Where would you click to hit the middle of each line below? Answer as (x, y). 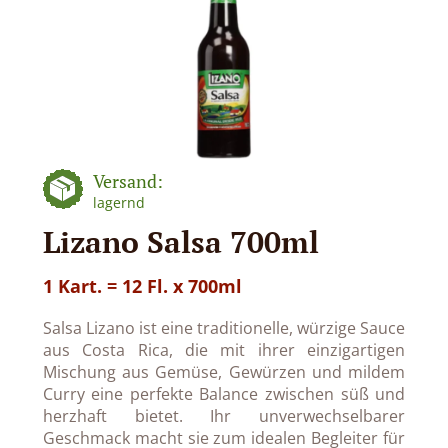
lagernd (118, 202)
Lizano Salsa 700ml (180, 242)
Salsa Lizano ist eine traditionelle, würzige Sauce (224, 328)
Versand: (127, 181)
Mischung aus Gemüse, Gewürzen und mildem (224, 372)
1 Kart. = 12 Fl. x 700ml (142, 286)
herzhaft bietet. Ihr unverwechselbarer (224, 416)
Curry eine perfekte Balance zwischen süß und (224, 394)
